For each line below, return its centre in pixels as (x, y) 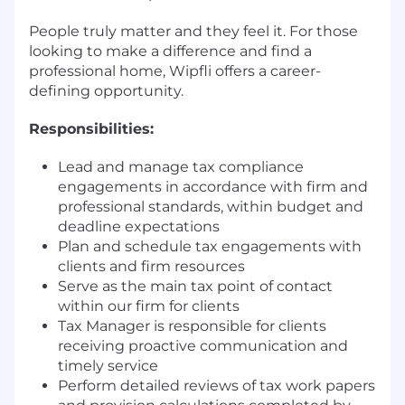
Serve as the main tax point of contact (195, 286)
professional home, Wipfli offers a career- (175, 71)
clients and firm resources (151, 266)
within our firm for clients (149, 306)
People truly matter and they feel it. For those (193, 31)
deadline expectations (139, 226)
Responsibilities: (91, 128)
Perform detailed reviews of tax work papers (217, 385)
